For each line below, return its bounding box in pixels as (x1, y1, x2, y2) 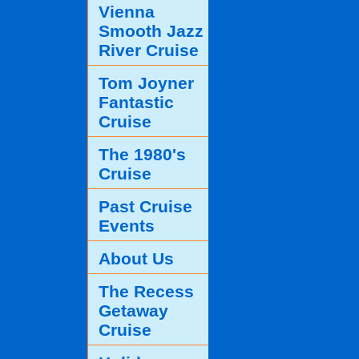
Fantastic (99, 92, 174, 111)
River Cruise (99, 40, 199, 59)
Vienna (99, 2, 155, 21)
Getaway (99, 301, 168, 320)
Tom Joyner (99, 73, 194, 92)
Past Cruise (99, 196, 192, 216)
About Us (99, 248, 174, 268)
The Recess (99, 281, 194, 301)
